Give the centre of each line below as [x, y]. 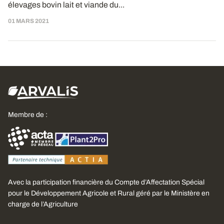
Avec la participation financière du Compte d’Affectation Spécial [106, 182]
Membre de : [28, 115]
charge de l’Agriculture [43, 204]
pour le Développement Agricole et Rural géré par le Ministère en [109, 193]
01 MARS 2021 [28, 21]
